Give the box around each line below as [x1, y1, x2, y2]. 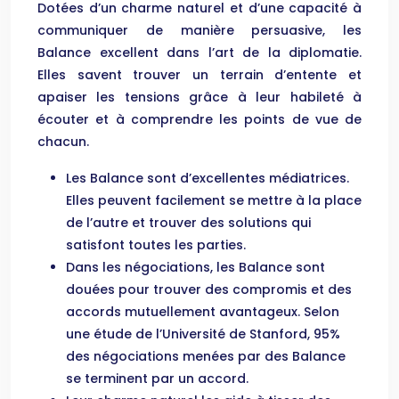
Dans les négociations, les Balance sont [66, 258, 325, 276]
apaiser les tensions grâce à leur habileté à [37, 88, 362, 106]
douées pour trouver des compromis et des [66, 281, 352, 298]
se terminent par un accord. [66, 370, 248, 387]
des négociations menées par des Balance [66, 347, 346, 365]
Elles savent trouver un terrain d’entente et [37, 66, 362, 84]
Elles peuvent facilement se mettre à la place [66, 191, 362, 209]
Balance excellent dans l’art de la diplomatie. [37, 44, 362, 61]
